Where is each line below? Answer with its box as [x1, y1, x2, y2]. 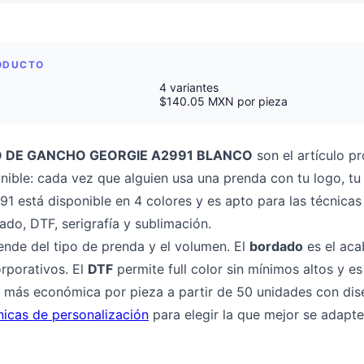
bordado [249, 238, 303, 254]
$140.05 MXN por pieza [159, 94, 288, 108]
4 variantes [159, 80, 219, 94]
